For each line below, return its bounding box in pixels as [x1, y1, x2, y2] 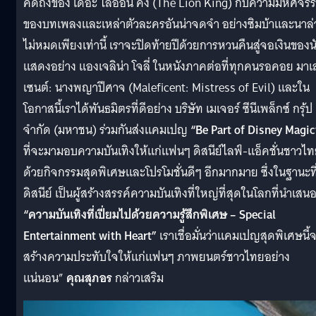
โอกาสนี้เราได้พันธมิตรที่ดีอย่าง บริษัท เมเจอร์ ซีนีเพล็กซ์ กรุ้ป [23, 98, 312, 119]
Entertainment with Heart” [23, 225, 159, 246]
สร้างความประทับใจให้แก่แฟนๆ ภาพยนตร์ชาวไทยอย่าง [23, 246, 290, 267]
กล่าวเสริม [115, 267, 164, 288]
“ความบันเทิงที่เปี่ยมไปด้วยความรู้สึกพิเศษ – [23, 204, 236, 225]
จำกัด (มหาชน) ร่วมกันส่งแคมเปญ [23, 119, 190, 140]
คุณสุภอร [66, 267, 115, 288]
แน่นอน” [23, 267, 66, 288]
